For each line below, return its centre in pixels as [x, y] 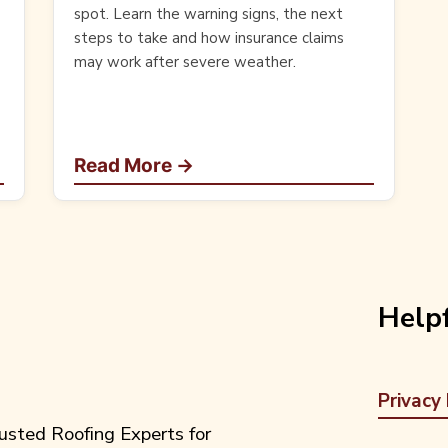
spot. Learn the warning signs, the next [209, 14]
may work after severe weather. [185, 62]
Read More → [134, 166]
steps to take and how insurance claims [209, 38]
